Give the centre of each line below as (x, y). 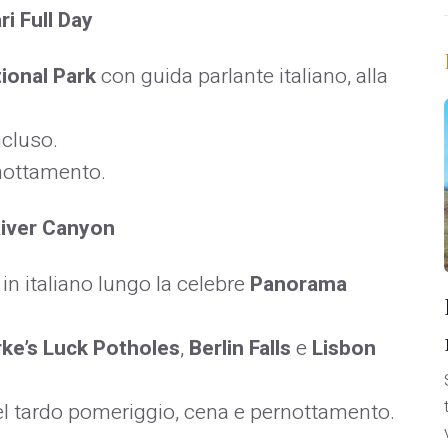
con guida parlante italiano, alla (242, 76)
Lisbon (344, 348)
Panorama (298, 284)
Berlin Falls (240, 348)
